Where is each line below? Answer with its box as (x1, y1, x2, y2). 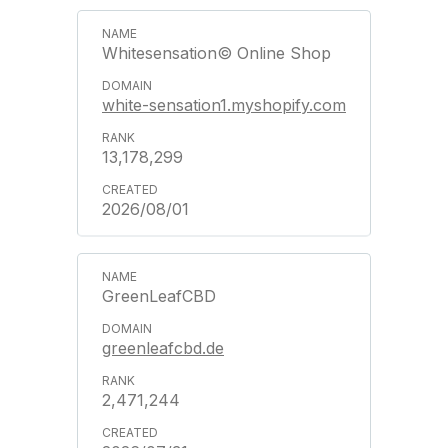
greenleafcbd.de (102, 337, 224, 358)
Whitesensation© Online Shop (102, 42, 331, 63)
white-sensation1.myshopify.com (102, 94, 346, 115)
